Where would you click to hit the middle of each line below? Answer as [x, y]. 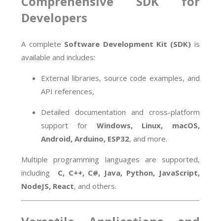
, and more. [148, 139]
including [39, 173]
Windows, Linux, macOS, [148, 126]
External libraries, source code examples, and [120, 78]
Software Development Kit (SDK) [128, 44]
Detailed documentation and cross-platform [120, 112]
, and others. [95, 186]
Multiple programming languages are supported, [110, 160]
